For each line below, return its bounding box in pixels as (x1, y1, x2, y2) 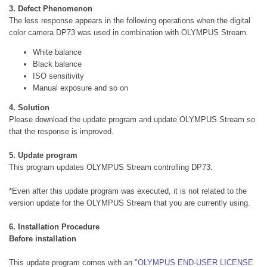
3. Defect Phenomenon (9, 4, 92, 13)
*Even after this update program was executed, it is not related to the (9, 187, 247, 195)
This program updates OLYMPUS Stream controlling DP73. (9, 163, 213, 172)
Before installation (9, 234, 76, 243)
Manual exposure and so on (33, 83, 128, 92)
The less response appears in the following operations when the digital (9, 16, 250, 25)
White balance (33, 48, 82, 57)
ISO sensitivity (33, 72, 84, 80)
